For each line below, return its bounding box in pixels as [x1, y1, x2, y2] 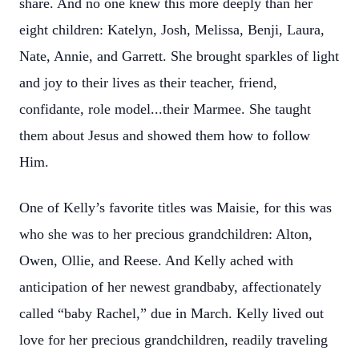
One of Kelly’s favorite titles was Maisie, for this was [19, 200, 332, 216]
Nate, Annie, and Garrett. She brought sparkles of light [19, 48, 339, 64]
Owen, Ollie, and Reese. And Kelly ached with [19, 252, 293, 268]
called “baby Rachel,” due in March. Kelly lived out [19, 305, 324, 321]
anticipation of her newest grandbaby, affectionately [19, 279, 321, 295]
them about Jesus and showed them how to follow [19, 127, 310, 143]
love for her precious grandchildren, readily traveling [19, 332, 328, 348]
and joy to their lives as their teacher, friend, [19, 75, 277, 91]
